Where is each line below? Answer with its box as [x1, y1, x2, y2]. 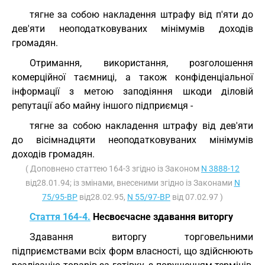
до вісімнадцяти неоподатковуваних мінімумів [12, 134, 253, 146]
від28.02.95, [77, 192, 127, 202]
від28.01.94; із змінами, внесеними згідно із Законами [25, 178, 234, 188]
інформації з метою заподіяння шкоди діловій [12, 86, 253, 97]
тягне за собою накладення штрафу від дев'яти [30, 120, 253, 131]
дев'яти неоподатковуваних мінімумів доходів [12, 23, 253, 34]
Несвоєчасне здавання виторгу [91, 211, 233, 222]
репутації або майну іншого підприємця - [12, 100, 193, 111]
